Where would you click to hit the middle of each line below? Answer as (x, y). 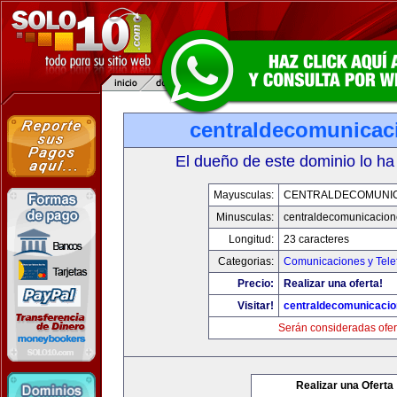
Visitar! (256, 306)
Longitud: (251, 239)
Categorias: (246, 261)
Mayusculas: (244, 195)
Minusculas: (245, 217)
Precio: (256, 284)
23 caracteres (316, 239)
